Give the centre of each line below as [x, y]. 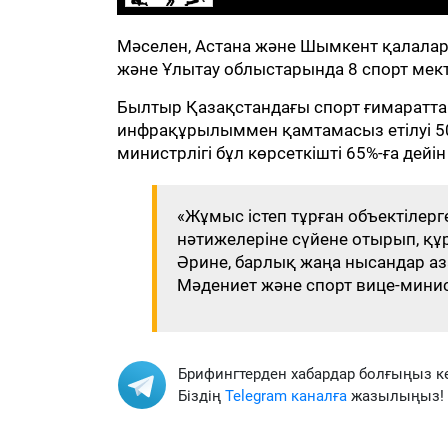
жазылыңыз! [395, 396]
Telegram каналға [286, 396]
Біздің [201, 396]
